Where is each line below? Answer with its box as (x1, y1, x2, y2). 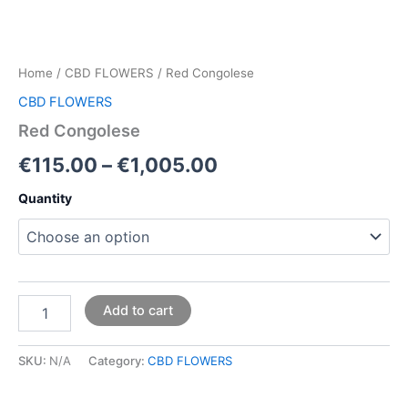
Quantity (18, 189, 72, 206)
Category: (88, 353, 148, 369)
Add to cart (102, 302, 173, 320)
